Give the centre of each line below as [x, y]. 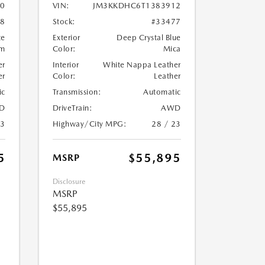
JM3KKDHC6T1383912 [137, 6]
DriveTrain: [72, 108]
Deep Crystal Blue [149, 38]
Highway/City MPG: [89, 124]
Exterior [66, 38]
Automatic [162, 92]
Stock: [64, 22]
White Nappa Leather [142, 65]
